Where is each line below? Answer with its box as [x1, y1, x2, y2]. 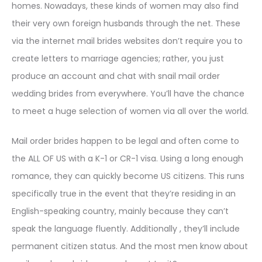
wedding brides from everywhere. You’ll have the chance [12, 88, 244, 99]
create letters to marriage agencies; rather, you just [12, 53, 224, 64]
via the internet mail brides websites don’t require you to [12, 35, 243, 47]
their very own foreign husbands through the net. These [12, 18, 240, 29]
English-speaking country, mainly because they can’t [12, 205, 229, 217]
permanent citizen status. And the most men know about [12, 240, 248, 252]
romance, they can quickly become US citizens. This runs [12, 170, 244, 182]
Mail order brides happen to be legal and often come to [12, 135, 239, 147]
